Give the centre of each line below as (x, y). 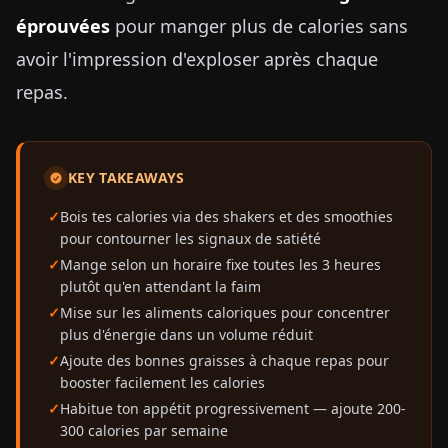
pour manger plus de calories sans (259, 26)
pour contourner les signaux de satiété (190, 238)
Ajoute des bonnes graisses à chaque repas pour (224, 360)
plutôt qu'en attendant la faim (160, 286)
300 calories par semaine (144, 430)
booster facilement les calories (162, 382)
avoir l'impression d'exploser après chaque (197, 59)
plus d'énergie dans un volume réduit (186, 334)
